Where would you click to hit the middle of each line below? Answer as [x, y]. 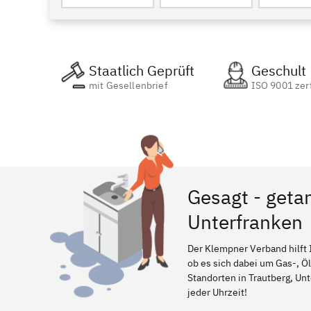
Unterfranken [245, 222]
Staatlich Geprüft [142, 70]
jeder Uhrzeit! [217, 292]
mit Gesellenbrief [128, 85]
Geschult [278, 70]
